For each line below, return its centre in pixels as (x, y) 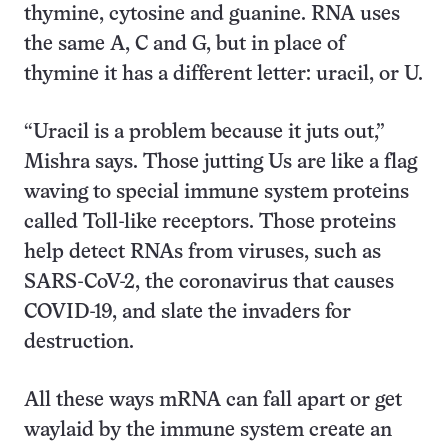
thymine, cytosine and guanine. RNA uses (212, 14)
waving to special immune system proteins (216, 192)
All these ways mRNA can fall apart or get (213, 400)
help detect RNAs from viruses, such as (202, 252)
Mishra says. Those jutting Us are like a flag (220, 162)
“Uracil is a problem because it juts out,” (204, 132)
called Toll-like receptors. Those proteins (210, 222)
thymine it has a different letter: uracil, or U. (223, 74)
